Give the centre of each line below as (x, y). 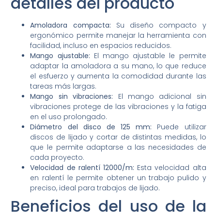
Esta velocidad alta (170, 168)
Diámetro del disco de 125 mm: (91, 127)
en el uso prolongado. (69, 117)
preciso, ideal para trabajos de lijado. (95, 188)
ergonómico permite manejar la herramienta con (118, 35)
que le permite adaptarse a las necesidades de (118, 147)
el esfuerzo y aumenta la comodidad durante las (118, 76)
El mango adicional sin (160, 96)
